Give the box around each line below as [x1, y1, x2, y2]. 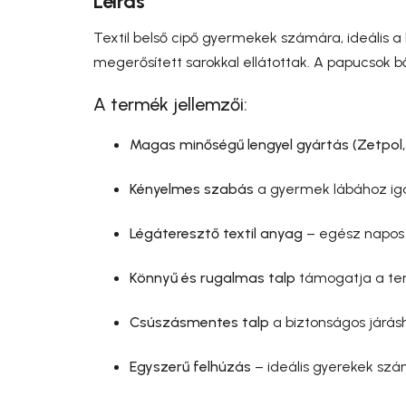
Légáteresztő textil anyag [130, 224, 303, 242]
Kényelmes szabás [130, 179, 254, 198]
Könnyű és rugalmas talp [130, 268, 295, 286]
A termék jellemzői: [93, 92, 247, 115]
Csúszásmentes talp [130, 313, 269, 331]
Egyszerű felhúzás [130, 357, 251, 375]
